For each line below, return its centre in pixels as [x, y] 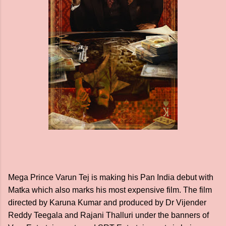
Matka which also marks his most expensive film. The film [110, 190]
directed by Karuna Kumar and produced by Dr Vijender [107, 202]
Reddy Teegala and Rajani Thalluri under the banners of [108, 215]
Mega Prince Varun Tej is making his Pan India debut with [111, 177]
